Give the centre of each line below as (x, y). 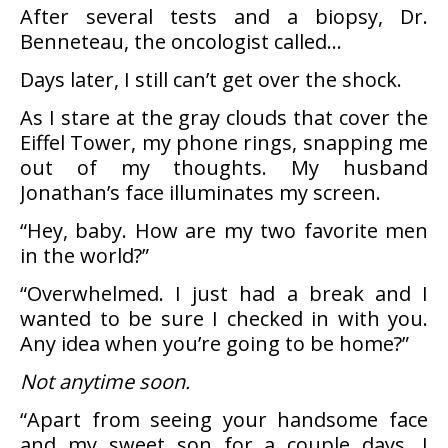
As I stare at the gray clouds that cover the (224, 117)
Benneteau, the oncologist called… (181, 41)
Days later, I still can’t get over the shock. (211, 79)
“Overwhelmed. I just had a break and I (224, 293)
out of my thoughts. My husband (224, 167)
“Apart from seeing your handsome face (224, 419)
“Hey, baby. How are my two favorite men (224, 230)
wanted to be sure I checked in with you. (224, 318)
